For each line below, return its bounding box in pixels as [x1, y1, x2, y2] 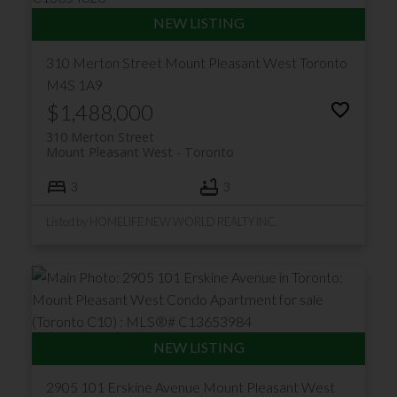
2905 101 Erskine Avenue [45, 378, 203, 395]
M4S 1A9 [45, 75, 103, 93]
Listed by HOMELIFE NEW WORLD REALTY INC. [45, 214, 277, 229]
